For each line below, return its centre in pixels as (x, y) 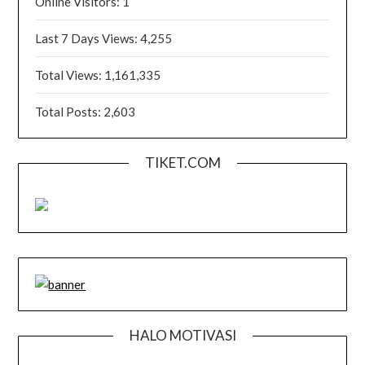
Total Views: (70, 75)
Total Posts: (70, 111)
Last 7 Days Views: (88, 38)
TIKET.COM (182, 162)
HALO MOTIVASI (182, 335)
